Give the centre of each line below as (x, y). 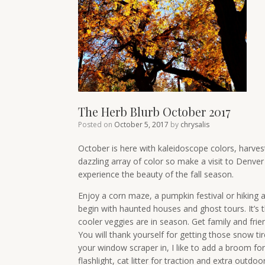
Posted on (98, 125)
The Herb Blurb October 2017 (154, 112)
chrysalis (195, 125)
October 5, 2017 (141, 125)
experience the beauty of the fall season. (156, 174)
